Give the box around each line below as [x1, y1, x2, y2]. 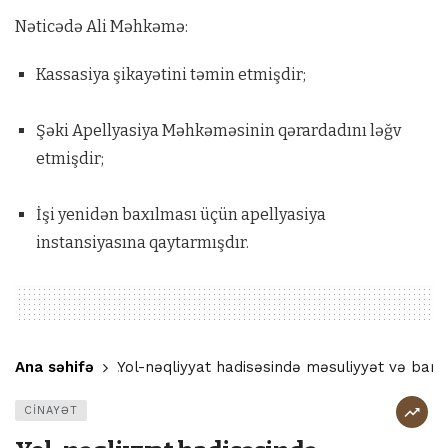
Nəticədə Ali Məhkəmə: [15, 16, 188, 36]
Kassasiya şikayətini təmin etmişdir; [35, 64, 306, 84]
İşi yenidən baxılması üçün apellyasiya [35, 204, 326, 224]
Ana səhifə [15, 357, 94, 376]
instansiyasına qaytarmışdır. [35, 232, 249, 252]
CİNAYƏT [24, 403, 78, 417]
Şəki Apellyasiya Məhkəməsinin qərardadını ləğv [35, 120, 401, 140]
